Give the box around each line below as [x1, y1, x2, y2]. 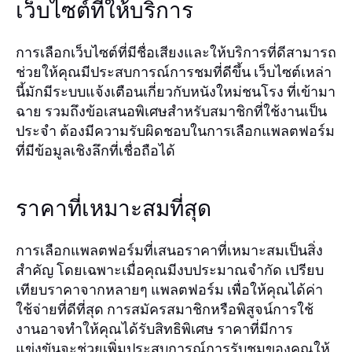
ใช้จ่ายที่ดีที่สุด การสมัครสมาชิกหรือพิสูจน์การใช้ [16, 299, 313, 318]
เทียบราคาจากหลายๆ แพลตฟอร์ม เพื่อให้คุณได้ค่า [16, 280, 323, 299]
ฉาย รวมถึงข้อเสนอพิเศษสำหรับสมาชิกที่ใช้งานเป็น [16, 101, 327, 120]
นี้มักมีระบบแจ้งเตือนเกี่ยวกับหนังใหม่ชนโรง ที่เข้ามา [16, 82, 335, 101]
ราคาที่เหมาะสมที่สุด [16, 198, 211, 221]
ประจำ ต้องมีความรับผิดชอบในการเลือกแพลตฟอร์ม [16, 121, 335, 140]
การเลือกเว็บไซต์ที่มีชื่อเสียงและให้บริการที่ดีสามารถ [16, 42, 336, 61]
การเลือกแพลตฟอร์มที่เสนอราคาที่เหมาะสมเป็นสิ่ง [16, 240, 323, 259]
